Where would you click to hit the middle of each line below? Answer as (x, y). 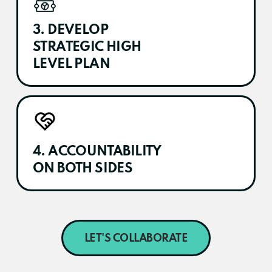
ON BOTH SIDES (83, 168)
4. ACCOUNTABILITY (97, 151)
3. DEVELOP (71, 30)
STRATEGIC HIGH (87, 47)
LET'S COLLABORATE (136, 238)
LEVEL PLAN (72, 64)
